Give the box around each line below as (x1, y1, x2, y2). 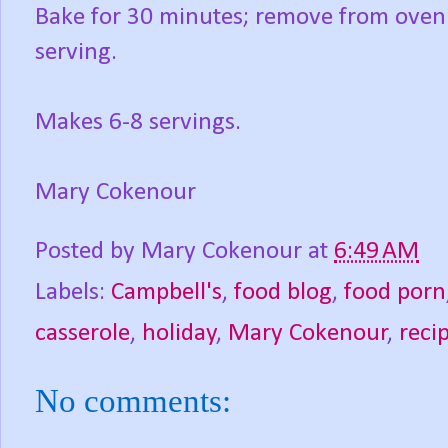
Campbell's (111, 280, 222, 306)
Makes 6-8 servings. (35, 110, 241, 136)
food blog (234, 280, 332, 306)
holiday (142, 321, 217, 347)
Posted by (35, 239, 141, 265)
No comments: (35, 382, 231, 420)
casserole (35, 321, 130, 347)
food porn (344, 280, 446, 306)
